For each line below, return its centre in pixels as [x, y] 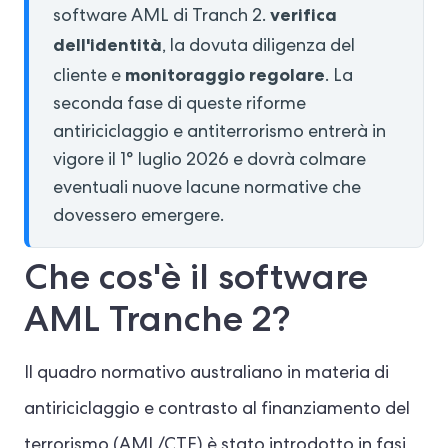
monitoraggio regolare [225, 74]
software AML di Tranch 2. [161, 17]
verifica [303, 14]
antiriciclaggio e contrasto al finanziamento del [217, 410]
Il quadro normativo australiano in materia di [206, 374]
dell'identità [107, 44]
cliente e [89, 77]
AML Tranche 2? [157, 318]
